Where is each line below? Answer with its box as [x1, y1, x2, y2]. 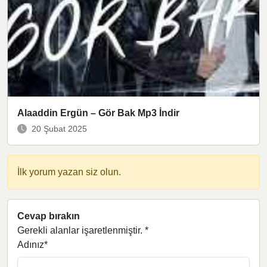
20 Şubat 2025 [32, 123, 87, 133]
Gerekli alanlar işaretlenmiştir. [17, 225, 145, 235]
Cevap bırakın [17, 210, 80, 221]
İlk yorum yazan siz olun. [17, 166, 121, 177]
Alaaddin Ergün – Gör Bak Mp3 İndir [17, 107, 179, 118]
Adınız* [17, 239, 48, 250]
